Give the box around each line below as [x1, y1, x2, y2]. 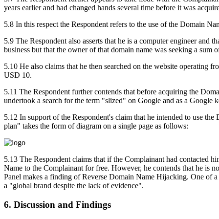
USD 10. [4, 71, 32, 80]
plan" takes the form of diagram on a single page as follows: [4, 122, 188, 131]
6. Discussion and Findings [4, 199, 111, 210]
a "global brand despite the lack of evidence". [4, 181, 144, 190]
